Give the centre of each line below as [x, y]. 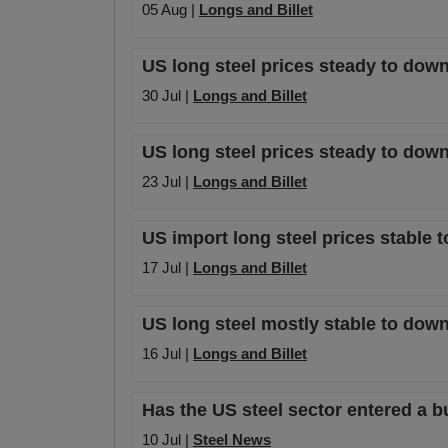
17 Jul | [167, 268]
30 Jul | [167, 96]
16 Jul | [167, 354]
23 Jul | [167, 182]
